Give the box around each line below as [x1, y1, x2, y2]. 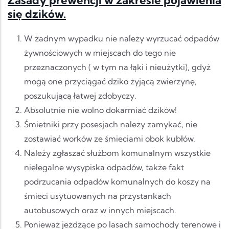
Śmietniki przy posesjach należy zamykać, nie [24, 119, 197, 130]
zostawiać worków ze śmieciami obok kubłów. [24, 133, 195, 144]
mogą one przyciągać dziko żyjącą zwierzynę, [24, 76, 197, 87]
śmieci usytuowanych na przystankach [24, 191, 171, 201]
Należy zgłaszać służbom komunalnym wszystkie [24, 148, 211, 158]
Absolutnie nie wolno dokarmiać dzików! [24, 105, 177, 116]
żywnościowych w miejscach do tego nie [24, 48, 176, 58]
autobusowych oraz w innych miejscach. [24, 205, 176, 216]
